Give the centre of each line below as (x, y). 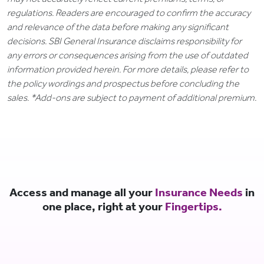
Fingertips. (193, 207)
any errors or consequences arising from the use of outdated (128, 55)
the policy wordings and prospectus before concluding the (123, 84)
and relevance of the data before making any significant (118, 27)
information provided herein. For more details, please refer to (128, 70)
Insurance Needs (199, 192)
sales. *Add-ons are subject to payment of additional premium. (132, 98)
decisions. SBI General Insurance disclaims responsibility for (124, 41)
